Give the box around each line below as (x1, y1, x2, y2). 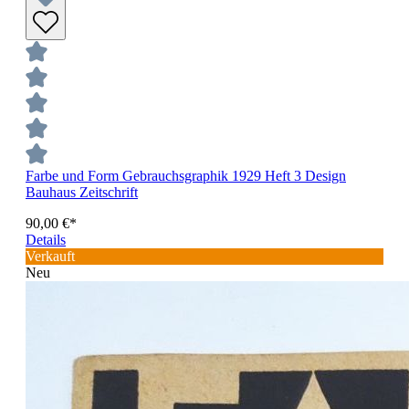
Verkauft (26, 247, 75, 264)
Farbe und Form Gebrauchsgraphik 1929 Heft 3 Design (26, 167, 346, 184)
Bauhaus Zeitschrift (26, 184, 138, 200)
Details (26, 231, 66, 247)
